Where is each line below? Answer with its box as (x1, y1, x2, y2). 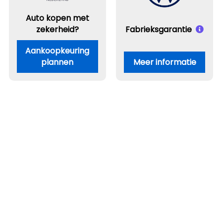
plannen (41, 56, 74, 68)
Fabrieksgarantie (125, 24, 192, 35)
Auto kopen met (25, 12, 89, 24)
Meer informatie (133, 56, 196, 68)
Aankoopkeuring (25, 45, 90, 56)
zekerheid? (36, 24, 79, 35)
